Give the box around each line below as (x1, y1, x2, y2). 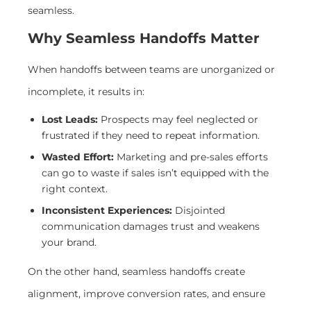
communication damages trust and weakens (42, 219, 260, 233)
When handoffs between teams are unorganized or (28, 63, 275, 76)
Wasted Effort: (42, 150, 117, 163)
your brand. (42, 235, 96, 249)
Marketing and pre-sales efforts (117, 150, 268, 163)
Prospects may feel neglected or (98, 112, 258, 126)
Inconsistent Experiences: (42, 203, 172, 217)
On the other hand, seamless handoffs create (28, 264, 245, 278)
